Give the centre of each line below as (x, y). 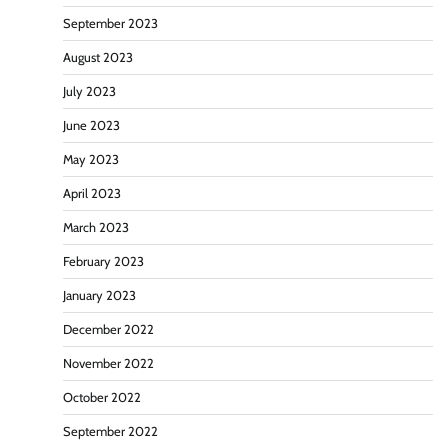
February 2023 (103, 262)
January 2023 (99, 296)
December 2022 (108, 330)
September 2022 (110, 432)
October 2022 (102, 398)
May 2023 (91, 160)
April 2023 (92, 194)
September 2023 (110, 24)
